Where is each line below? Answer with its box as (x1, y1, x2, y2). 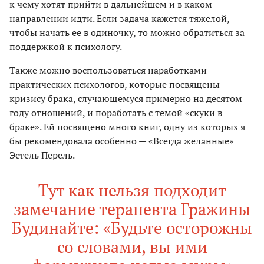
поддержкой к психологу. (9, 39, 122, 53)
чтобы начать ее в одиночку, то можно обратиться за (9, 25, 245, 39)
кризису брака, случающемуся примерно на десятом (9, 91, 242, 105)
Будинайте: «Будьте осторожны (12, 216, 252, 239)
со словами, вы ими (57, 235, 207, 258)
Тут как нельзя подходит (38, 179, 226, 201)
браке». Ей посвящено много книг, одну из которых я (9, 120, 245, 133)
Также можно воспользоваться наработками (9, 63, 207, 77)
